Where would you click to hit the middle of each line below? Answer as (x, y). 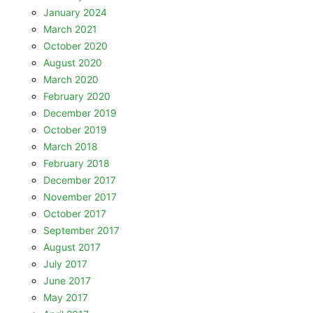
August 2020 (73, 63)
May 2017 (66, 297)
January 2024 (75, 12)
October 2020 (75, 46)
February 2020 (77, 96)
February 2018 (77, 163)
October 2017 (75, 213)
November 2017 (80, 197)
